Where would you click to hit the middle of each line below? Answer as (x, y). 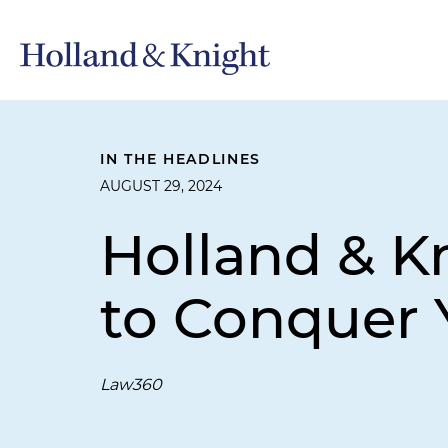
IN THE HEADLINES (181, 159)
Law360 (131, 384)
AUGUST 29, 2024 (161, 186)
